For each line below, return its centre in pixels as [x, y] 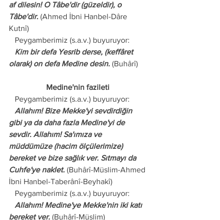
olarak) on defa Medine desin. [60, 64]
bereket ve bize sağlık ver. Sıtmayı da [73, 158]
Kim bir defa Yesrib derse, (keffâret [12, 52]
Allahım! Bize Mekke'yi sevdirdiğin [12, 111]
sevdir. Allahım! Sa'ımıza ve [56, 134]
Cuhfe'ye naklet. [37, 170]
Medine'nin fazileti [79, 87]
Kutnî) [19, 28]
